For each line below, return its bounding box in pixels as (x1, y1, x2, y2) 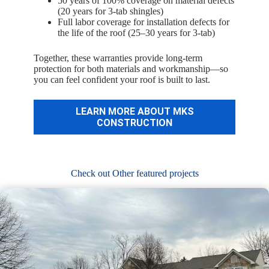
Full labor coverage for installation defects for (58, 17, 229, 28)
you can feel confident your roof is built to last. (34, 74, 210, 85)
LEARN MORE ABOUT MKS (75, 106, 194, 118)
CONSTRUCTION (97, 117, 172, 129)
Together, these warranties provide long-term (34, 53, 202, 64)
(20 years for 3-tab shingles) (58, 6, 163, 17)
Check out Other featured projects (70, 168, 199, 179)
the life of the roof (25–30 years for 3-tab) (58, 28, 215, 38)
